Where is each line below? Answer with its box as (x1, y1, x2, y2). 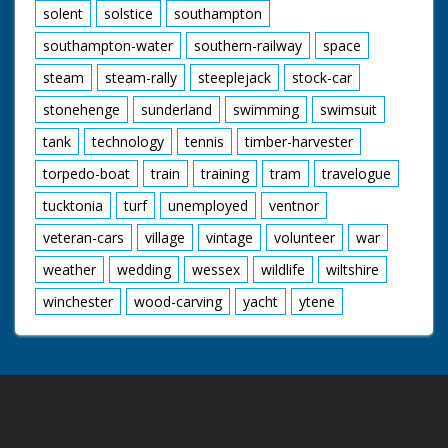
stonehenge (43, 99, 120, 119)
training (201, 163, 249, 183)
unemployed (168, 195, 248, 215)
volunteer (274, 227, 335, 247)
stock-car (292, 67, 352, 87)
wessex (192, 259, 240, 279)
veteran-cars (43, 227, 124, 247)
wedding (117, 259, 171, 279)
